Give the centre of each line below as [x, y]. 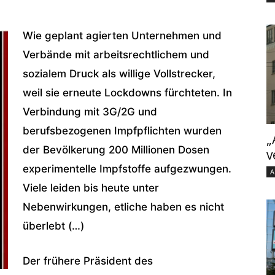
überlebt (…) [53, 226]
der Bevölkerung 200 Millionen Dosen [116, 149]
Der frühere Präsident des [88, 261]
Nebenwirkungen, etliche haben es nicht [123, 207]
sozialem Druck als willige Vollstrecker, [119, 73]
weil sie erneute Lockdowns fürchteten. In [127, 92]
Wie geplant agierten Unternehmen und [122, 35]
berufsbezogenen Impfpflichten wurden [122, 130]
